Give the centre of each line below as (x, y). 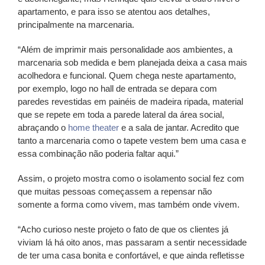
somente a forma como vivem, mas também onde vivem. (129, 204)
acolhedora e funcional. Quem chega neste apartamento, (127, 75)
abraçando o (43, 127)
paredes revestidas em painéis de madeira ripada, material (130, 101)
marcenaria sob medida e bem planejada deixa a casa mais (132, 62)
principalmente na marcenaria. (76, 24)
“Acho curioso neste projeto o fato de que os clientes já (123, 229)
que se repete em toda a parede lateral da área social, (121, 114)
